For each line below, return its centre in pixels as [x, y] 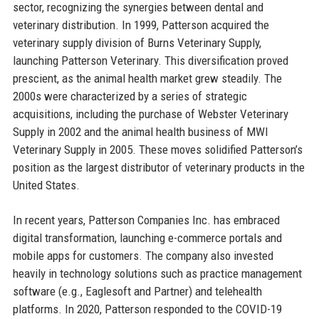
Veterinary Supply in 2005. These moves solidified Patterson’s [157, 149]
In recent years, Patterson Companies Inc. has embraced [146, 220]
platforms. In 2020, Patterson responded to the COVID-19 [147, 309]
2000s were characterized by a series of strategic [130, 96]
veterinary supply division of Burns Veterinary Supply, [137, 42]
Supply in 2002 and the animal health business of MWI [140, 131]
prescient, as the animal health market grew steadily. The [147, 78]
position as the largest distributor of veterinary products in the [158, 167]
